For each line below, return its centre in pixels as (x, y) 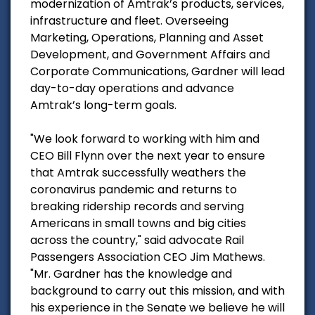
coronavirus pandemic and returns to (134, 189)
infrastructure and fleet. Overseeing (129, 20)
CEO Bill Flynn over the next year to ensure (148, 155)
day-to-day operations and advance (132, 88)
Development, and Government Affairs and (150, 54)
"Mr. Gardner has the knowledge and (131, 274)
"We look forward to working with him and (145, 139)
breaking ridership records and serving (137, 206)
